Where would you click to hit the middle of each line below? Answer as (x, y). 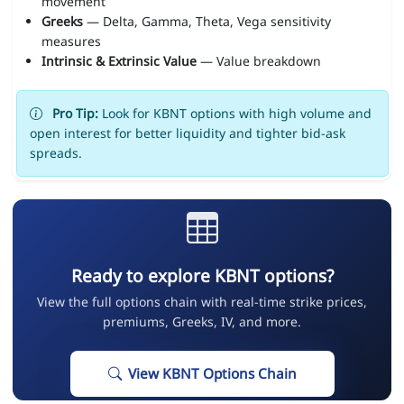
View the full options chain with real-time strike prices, (202, 302)
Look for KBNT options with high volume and (234, 114)
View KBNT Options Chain (212, 374)
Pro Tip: (75, 114)
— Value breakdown (258, 61)
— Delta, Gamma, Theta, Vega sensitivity (207, 22)
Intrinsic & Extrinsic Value (119, 61)
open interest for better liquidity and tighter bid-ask (187, 133)
